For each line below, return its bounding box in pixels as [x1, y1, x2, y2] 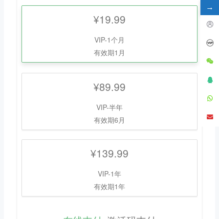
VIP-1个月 [94, 34, 125, 44]
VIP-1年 [98, 168, 121, 178]
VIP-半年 [96, 102, 123, 112]
